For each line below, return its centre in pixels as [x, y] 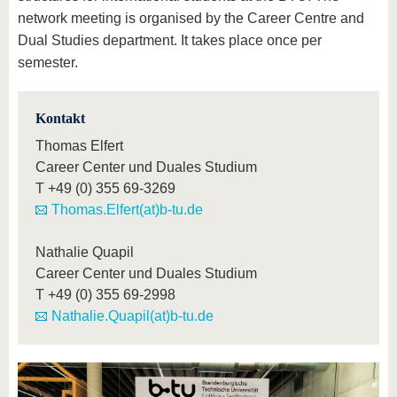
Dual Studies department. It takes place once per [170, 41]
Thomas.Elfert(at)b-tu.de [127, 210]
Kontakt [60, 119]
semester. [48, 63]
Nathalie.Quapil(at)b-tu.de [132, 316]
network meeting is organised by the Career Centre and [191, 19]
